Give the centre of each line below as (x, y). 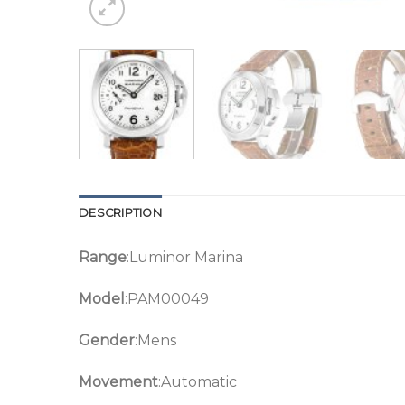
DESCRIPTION (120, 213)
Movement (118, 381)
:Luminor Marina (185, 258)
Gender (107, 341)
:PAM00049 (167, 299)
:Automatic (198, 381)
